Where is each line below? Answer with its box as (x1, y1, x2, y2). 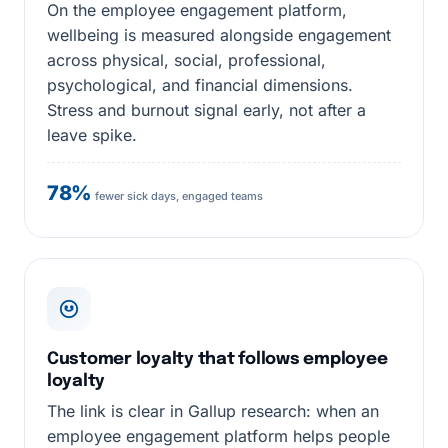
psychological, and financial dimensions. (47, 75, 353, 95)
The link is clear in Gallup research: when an (47, 401, 379, 421)
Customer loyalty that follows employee (47, 351, 388, 368)
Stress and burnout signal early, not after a (47, 100, 366, 120)
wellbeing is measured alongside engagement (47, 25, 391, 45)
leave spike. (47, 125, 137, 145)
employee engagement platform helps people (47, 426, 390, 446)
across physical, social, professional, (47, 50, 326, 70)
